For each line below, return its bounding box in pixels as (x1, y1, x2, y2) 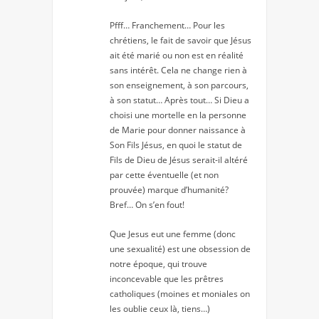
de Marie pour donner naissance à (110, 124, 246, 137)
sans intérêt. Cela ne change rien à (110, 64, 247, 77)
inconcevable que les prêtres (110, 273, 224, 286)
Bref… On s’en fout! (110, 199, 184, 211)
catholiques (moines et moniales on (110, 288, 250, 300)
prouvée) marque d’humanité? (110, 184, 229, 197)
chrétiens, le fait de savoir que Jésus (110, 34, 251, 47)
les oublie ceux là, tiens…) (110, 303, 210, 315)
